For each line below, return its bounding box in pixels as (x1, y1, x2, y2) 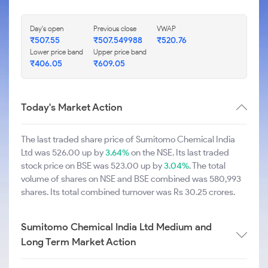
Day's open (30, 24, 63, 33)
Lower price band (30, 47, 83, 56)
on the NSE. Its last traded (129, 147, 229, 158)
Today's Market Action (21, 101, 122, 113)
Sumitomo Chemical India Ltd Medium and (21, 221, 212, 233)
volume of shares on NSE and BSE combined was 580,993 (21, 173, 241, 184)
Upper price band (93, 47, 147, 56)
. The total (189, 160, 226, 171)
